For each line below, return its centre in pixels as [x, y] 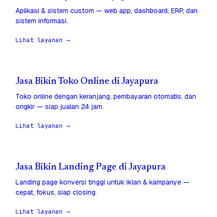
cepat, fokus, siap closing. [56, 193]
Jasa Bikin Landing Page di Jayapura [91, 168]
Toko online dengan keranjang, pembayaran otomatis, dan [106, 97]
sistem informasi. [42, 21]
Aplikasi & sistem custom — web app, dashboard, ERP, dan [107, 11]
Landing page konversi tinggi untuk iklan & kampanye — [102, 182]
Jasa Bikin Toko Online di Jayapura [87, 82]
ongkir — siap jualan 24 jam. [60, 107]
